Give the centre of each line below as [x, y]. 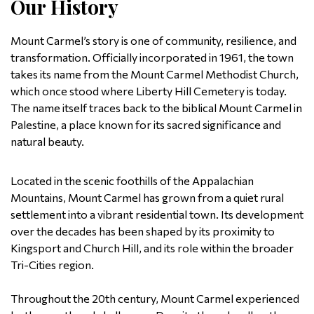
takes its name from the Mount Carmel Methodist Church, [155, 74]
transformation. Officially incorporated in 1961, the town [152, 57]
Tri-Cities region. [52, 265]
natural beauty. [47, 141]
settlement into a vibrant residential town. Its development [157, 214]
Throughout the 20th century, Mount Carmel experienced [155, 298]
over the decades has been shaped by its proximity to [143, 231]
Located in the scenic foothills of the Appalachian [132, 180]
